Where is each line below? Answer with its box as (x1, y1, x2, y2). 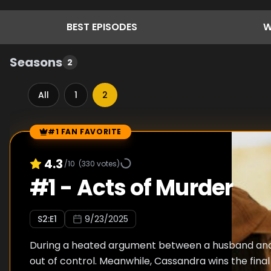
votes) (95, 158, 120, 169)
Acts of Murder (76, 172, 233, 203)
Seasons (10, 54, 62, 71)
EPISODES (91, 20, 137, 34)
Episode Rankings (9, 131, 91, 145)
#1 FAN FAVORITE (48, 126, 122, 137)
